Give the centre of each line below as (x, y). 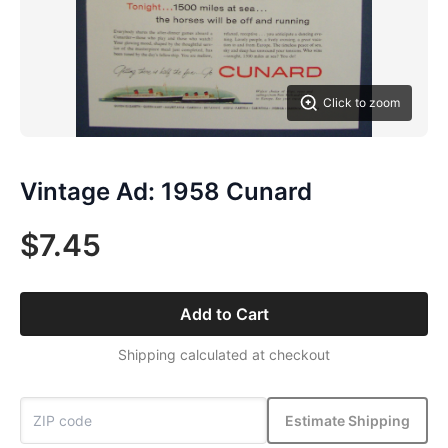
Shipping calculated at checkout (224, 354)
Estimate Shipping (347, 420)
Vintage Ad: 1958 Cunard (166, 191)
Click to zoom (361, 102)
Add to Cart (224, 314)
